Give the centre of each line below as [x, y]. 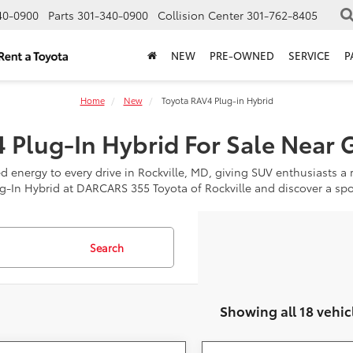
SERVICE [309, 56]
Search [106, 247]
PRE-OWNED [242, 56]
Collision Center [201, 15]
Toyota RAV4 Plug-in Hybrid [216, 100]
